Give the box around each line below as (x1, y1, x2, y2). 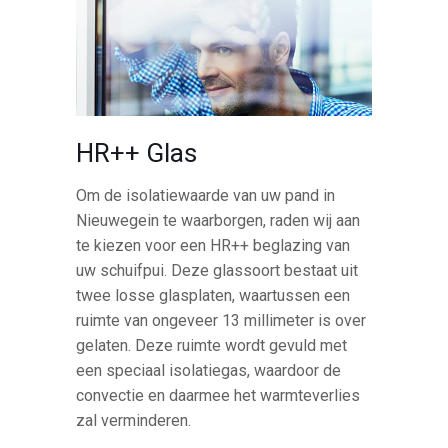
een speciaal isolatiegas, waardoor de (76, 361, 342, 381)
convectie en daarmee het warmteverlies (76, 386, 361, 406)
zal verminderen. (76, 411, 192, 431)
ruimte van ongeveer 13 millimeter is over (76, 311, 367, 331)
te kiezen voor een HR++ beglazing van (76, 236, 351, 256)
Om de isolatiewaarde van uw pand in (76, 186, 336, 206)
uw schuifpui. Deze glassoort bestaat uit (76, 261, 359, 281)
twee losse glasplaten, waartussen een (76, 286, 351, 306)
